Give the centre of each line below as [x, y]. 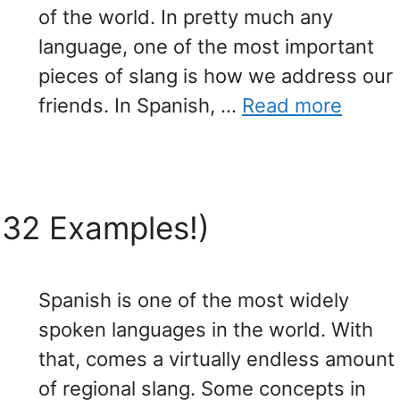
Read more [292, 105]
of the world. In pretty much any [186, 17]
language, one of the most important [206, 46]
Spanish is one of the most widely [194, 300]
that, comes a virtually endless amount [217, 359]
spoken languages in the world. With [206, 330]
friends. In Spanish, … [140, 105]
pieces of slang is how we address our [216, 75]
